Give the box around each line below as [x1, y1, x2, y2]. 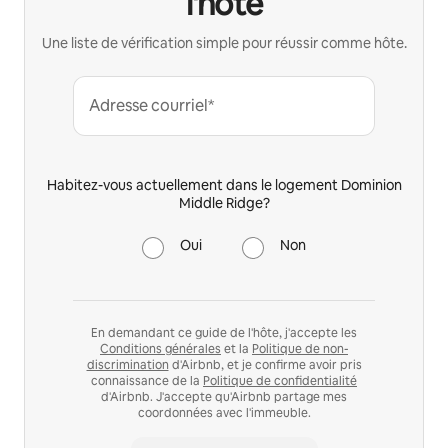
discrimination [86, 356, 169, 373]
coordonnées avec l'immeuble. [137, 404, 311, 421]
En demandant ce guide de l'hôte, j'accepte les [91, 324, 357, 341]
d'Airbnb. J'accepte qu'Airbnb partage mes [101, 388, 347, 405]
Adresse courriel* [89, 94, 214, 116]
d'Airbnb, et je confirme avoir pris [168, 356, 362, 373]
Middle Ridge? [178, 193, 270, 212]
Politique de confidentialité [203, 372, 357, 389]
